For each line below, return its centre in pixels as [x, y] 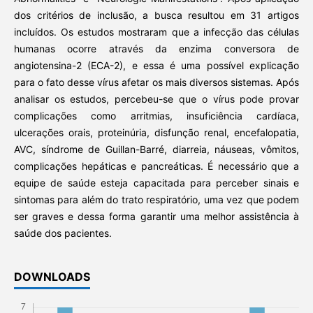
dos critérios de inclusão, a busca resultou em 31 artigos [156, 15]
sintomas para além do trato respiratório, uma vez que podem [156, 199]
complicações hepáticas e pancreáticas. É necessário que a [156, 166]
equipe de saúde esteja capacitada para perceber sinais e [156, 182]
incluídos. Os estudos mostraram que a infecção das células [156, 31]
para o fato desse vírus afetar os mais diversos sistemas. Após [156, 82]
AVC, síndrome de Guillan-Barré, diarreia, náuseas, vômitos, [156, 149]
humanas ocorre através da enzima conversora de [156, 48]
